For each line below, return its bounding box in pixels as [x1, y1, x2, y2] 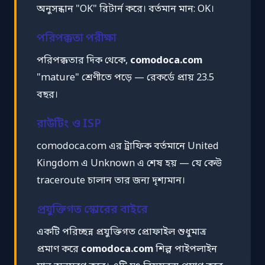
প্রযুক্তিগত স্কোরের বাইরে [37, 202, 148, 218]
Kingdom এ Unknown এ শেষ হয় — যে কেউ [37, 157, 222, 170]
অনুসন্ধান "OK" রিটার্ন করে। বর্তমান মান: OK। [37, 2, 214, 16]
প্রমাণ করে [37, 243, 81, 256]
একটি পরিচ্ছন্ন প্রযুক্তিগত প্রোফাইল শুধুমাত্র [37, 225, 206, 239]
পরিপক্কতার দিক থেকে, [37, 54, 130, 67]
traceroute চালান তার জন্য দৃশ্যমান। [37, 174, 185, 188]
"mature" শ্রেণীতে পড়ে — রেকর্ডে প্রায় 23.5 [37, 71, 214, 85]
